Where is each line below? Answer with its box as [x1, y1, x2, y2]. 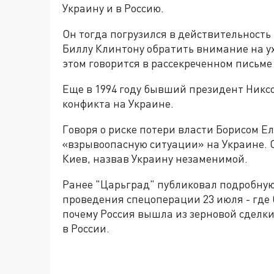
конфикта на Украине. [62, 97, 174, 111]
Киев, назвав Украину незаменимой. [62, 152, 248, 166]
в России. [62, 221, 109, 235]
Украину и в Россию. [62, 1, 164, 15]
